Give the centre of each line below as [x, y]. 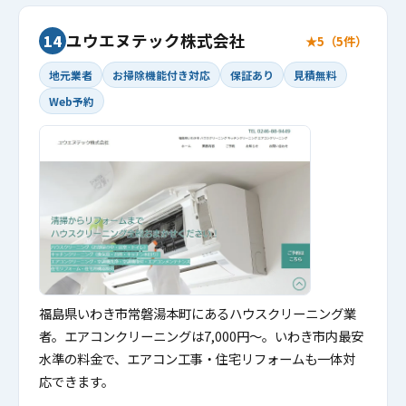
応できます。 [77, 381]
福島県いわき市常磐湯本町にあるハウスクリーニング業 [198, 313]
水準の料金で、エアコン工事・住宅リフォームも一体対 [197, 358]
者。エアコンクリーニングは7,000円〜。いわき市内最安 [201, 336]
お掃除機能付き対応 [161, 75]
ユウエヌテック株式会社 [156, 40]
